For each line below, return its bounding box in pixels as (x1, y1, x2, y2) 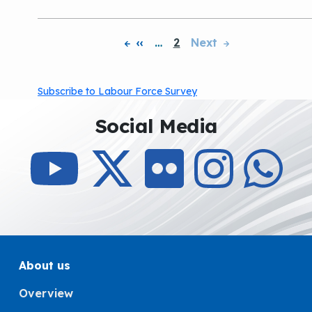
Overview (19, 286, 74, 301)
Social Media (94, 113, 218, 138)
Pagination (176, 41, 253, 59)
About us (19, 258, 70, 273)
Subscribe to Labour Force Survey (38, 84, 197, 97)
